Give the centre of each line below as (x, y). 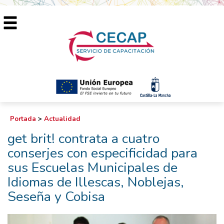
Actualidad (62, 119)
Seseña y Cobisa (56, 197)
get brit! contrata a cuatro (83, 139)
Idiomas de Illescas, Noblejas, (96, 182)
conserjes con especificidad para (102, 153)
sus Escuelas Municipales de (92, 168)
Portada (23, 119)
